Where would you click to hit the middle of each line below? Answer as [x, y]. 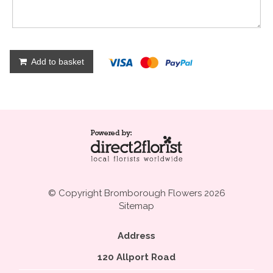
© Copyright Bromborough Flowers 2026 [136, 193]
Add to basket [57, 62]
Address [136, 236]
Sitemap [136, 206]
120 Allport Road [136, 257]
